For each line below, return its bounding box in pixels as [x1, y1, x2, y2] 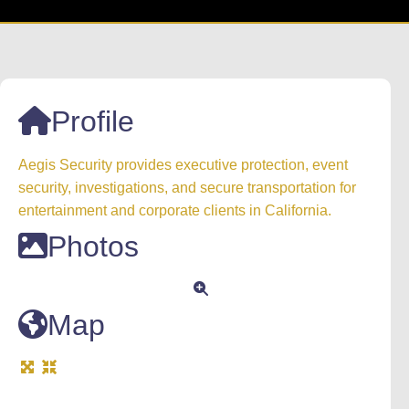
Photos [47, 230, 139, 263]
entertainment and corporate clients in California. [18, 203, 331, 218]
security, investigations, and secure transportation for [18, 180, 356, 195]
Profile [51, 105, 134, 138]
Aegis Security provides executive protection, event [18, 157, 348, 173]
